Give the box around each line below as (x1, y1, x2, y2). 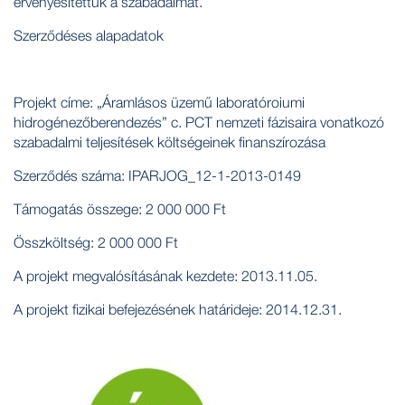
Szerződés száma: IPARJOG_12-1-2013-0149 (14, 166, 301, 184)
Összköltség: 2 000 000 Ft (14, 233, 178, 250)
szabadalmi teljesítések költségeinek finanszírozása (14, 133, 325, 150)
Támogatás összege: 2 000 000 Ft (14, 200, 226, 217)
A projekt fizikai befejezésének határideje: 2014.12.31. (14, 300, 342, 317)
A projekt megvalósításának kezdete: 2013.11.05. (14, 267, 317, 284)
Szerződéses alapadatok (14, 26, 164, 43)
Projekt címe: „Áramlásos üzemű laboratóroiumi (14, 93, 305, 110)
